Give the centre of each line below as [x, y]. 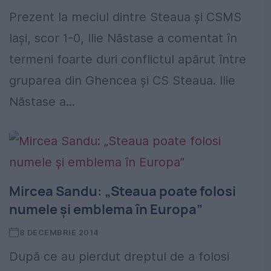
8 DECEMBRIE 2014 [59, 233]
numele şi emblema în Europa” [106, 210]
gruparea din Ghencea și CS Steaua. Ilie [122, 81]
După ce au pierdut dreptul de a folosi [119, 257]
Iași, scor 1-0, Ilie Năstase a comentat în [123, 38]
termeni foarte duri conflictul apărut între [128, 60]
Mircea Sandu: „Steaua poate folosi [122, 191]
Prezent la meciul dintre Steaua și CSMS [125, 17]
